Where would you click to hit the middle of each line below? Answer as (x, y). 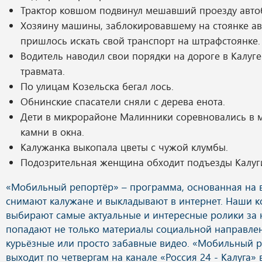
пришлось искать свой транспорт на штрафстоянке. (140, 40)
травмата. (43, 71)
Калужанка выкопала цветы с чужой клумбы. (124, 147)
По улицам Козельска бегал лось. (97, 86)
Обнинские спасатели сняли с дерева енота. (123, 101)
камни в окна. (52, 132)
